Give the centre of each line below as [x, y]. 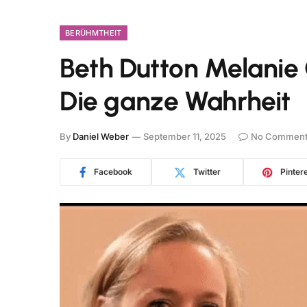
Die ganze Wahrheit [175, 101]
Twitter [207, 172]
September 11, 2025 [185, 136]
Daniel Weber [101, 136]
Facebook [113, 172]
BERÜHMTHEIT [94, 33]
